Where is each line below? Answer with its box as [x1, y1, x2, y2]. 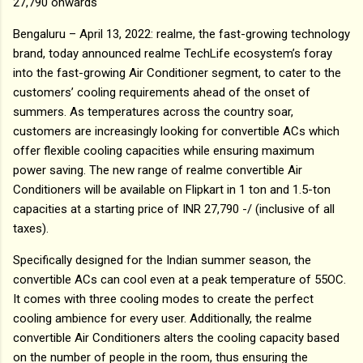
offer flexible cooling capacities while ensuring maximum [13, 143, 314, 158]
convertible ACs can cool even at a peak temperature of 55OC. [13, 271, 346, 287]
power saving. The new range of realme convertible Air [13, 162, 302, 177]
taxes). [13, 220, 52, 236]
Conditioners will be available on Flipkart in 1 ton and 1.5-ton [13, 181, 331, 197]
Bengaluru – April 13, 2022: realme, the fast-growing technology [13, 26, 350, 41]
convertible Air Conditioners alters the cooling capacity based [13, 330, 340, 345]
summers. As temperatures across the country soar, [13, 104, 293, 119]
